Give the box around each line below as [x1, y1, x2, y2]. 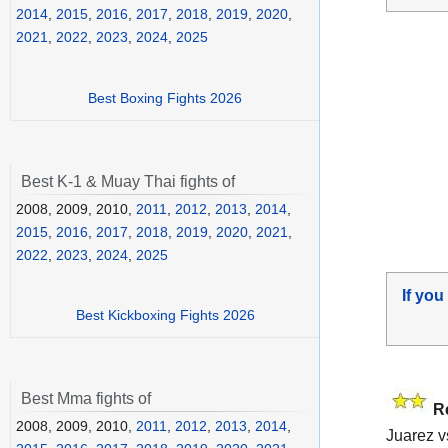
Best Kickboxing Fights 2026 [75, 307, 255, 324]
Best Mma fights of [21, 390, 151, 408]
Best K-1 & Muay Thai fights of [21, 172, 235, 190]
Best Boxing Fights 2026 [88, 89, 242, 106]
